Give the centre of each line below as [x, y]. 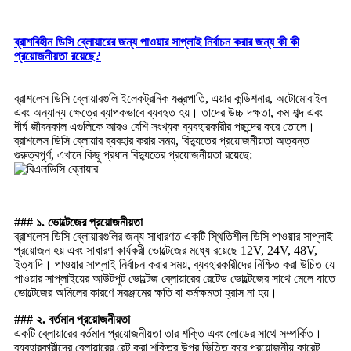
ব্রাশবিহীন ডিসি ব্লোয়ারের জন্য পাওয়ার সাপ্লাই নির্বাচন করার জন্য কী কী [157, 42]
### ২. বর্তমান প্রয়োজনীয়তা [72, 320]
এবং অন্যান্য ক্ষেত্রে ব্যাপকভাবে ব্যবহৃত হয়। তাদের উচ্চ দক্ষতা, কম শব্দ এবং [168, 113]
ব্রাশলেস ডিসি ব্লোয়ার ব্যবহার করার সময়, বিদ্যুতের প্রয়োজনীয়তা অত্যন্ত [162, 141]
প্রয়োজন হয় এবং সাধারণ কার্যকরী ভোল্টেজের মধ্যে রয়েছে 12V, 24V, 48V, [166, 251]
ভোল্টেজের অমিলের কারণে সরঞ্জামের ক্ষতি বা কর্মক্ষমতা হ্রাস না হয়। [146, 293]
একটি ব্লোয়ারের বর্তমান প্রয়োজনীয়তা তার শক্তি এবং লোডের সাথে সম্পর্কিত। [168, 334]
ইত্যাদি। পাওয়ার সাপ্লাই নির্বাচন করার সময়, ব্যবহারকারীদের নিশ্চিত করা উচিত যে [174, 265]
